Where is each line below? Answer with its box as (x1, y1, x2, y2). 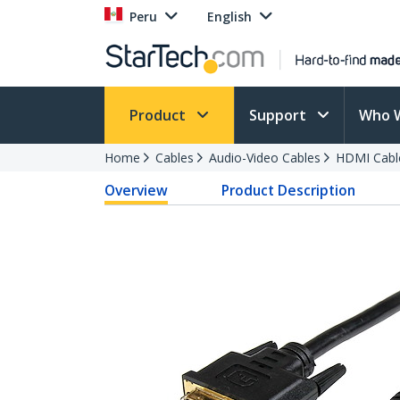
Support (249, 105, 310, 125)
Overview (104, 180, 168, 200)
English (207, 8, 252, 25)
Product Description (221, 180, 356, 200)
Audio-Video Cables (209, 149, 321, 166)
